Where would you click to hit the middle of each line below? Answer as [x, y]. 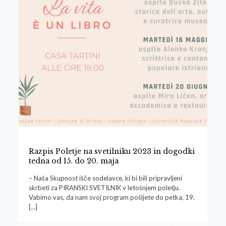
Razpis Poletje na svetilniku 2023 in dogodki [111, 152]
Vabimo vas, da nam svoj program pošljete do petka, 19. [111, 197]
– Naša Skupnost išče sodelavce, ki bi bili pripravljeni [105, 178]
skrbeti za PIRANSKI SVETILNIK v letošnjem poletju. [104, 188]
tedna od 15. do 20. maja [73, 161]
